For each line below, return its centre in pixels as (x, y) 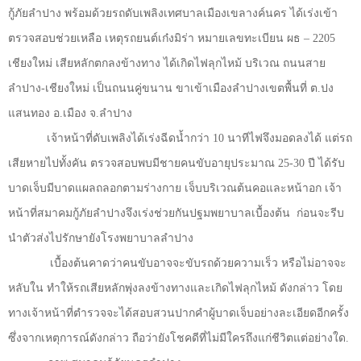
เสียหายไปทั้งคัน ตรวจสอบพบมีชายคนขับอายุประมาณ (143, 163)
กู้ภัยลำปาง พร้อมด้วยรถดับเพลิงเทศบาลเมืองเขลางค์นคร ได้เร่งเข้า (173, 13)
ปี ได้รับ (326, 163)
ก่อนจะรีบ (320, 213)
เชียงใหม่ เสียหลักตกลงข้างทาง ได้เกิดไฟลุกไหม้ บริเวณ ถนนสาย (167, 63)
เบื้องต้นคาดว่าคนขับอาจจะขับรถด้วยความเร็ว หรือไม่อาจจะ (198, 263)
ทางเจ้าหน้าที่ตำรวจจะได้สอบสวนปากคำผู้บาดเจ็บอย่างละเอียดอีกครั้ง (178, 313)
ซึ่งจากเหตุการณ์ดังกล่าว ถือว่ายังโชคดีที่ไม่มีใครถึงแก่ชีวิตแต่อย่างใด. (178, 338)
